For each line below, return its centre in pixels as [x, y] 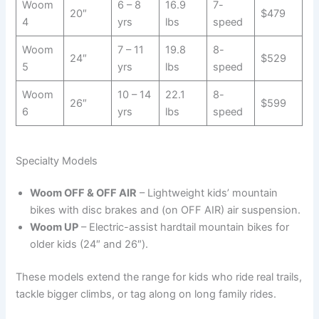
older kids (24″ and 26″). [89, 245]
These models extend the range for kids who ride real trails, [159, 277]
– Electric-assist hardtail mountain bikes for [184, 228]
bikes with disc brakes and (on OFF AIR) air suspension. [166, 210]
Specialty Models [57, 161]
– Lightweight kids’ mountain [208, 193]
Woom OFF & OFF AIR [84, 193]
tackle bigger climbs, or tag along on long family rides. [146, 294]
